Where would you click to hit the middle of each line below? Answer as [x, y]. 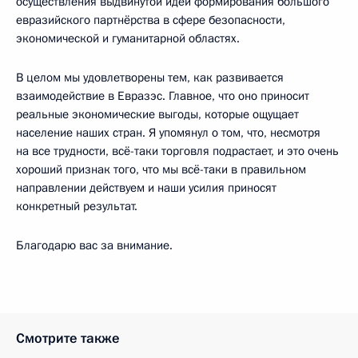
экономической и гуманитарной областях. [128, 38]
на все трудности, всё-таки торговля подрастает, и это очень [177, 151]
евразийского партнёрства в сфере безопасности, [151, 20]
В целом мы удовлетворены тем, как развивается [150, 77]
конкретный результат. [77, 206]
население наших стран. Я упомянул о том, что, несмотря [168, 132]
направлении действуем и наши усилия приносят [146, 187]
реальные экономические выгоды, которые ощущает [157, 114]
